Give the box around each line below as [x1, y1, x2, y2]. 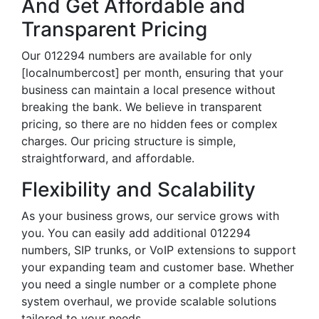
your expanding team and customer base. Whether [21, 260, 294, 274]
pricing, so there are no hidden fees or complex [21, 117, 278, 131]
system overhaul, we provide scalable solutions [21, 294, 276, 308]
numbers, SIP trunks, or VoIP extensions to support [21, 243, 296, 257]
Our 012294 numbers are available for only [21, 48, 252, 63]
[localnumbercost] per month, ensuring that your [21, 66, 283, 80]
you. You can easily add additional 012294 [21, 226, 251, 240]
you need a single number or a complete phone [21, 277, 276, 291]
